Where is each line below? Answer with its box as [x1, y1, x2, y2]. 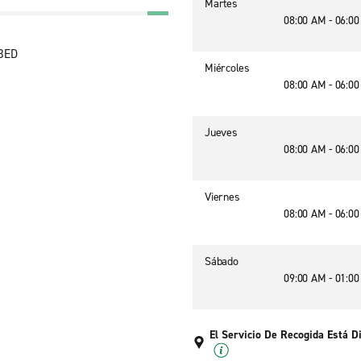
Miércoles [205, 60, 250, 76]
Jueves [205, 125, 238, 140]
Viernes [205, 189, 240, 205]
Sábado [205, 254, 239, 269]
